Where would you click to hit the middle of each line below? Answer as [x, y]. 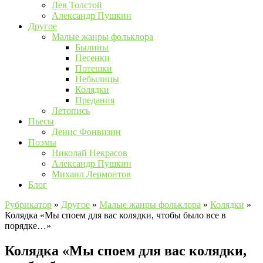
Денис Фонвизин [86, 132]
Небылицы [97, 79]
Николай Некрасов [90, 153]
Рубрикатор [28, 205]
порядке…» [28, 226]
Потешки [94, 68]
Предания [95, 100]
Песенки [92, 58]
